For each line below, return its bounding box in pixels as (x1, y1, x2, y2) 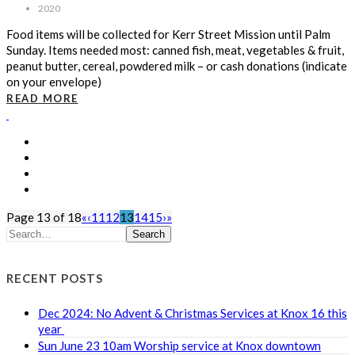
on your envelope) (6, 74, 101, 89)
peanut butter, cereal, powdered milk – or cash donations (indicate (6, 58, 347, 73)
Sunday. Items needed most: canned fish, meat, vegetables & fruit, (6, 42, 344, 57)
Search (132, 227, 165, 240)
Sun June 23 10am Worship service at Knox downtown (38, 338, 321, 353)
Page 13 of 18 (6, 209, 82, 224)
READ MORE (6, 91, 78, 105)
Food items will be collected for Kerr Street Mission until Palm (6, 26, 330, 41)
